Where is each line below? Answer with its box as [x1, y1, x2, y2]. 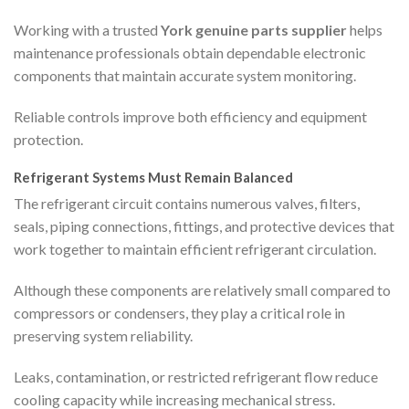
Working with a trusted [14, 20, 161, 38]
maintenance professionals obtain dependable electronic [14, 43, 366, 61]
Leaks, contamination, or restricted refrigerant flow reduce [14, 368, 378, 386]
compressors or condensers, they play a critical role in [14, 304, 345, 322]
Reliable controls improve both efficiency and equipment [14, 107, 367, 125]
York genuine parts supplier [161, 20, 347, 38]
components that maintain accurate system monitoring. [14, 66, 356, 84]
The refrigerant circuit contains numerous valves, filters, [14, 194, 360, 213]
